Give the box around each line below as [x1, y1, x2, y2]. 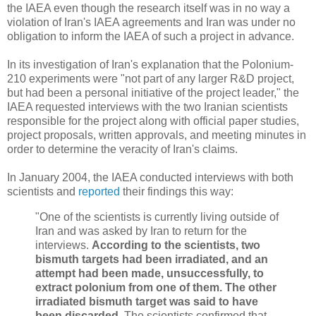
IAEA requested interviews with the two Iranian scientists [7, 101, 288, 114]
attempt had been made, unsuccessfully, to [35, 267, 264, 280]
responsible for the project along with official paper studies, [7, 115, 299, 128]
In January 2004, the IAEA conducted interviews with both [7, 171, 293, 184]
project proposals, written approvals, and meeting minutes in [7, 129, 306, 142]
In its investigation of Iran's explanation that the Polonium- [7, 59, 293, 71]
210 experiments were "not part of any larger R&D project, [7, 73, 294, 85]
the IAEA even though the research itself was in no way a [7, 2, 290, 15]
